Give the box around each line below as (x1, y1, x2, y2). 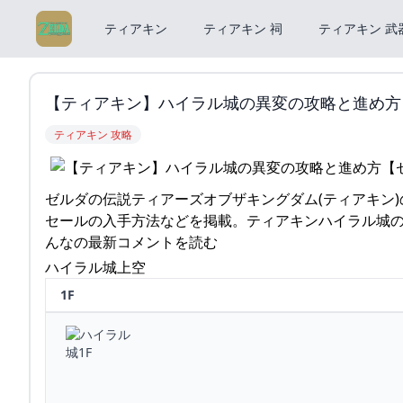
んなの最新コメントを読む (45, 231, 218, 252)
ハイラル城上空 (45, 256, 146, 277)
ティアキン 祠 (203, 20, 282, 37)
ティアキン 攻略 (54, 127, 132, 142)
